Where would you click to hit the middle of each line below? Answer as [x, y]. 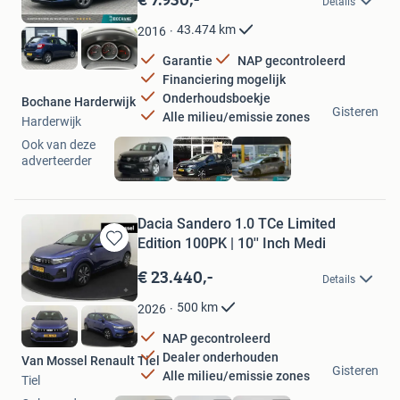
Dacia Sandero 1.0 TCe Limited [237, 224]
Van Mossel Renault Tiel [91, 361]
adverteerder [57, 161]
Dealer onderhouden [221, 357]
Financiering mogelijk [224, 79]
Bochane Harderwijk [79, 102]
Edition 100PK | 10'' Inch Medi [232, 244]
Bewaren [119, 255]
